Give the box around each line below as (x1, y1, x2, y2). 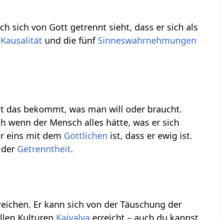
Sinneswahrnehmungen (98, 34, 197, 47)
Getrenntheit (17, 143, 71, 155)
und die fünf (42, 34, 98, 47)
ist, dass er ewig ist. (108, 130, 193, 142)
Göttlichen (64, 130, 108, 142)
